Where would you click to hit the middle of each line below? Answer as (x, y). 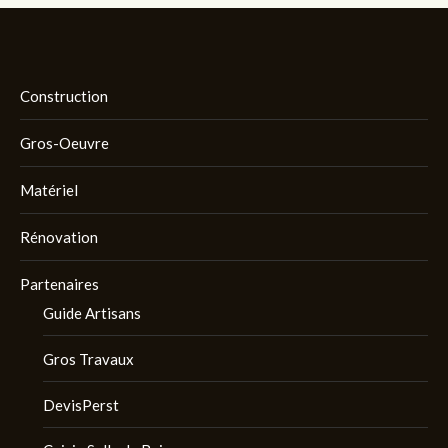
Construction (64, 95)
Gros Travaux (88, 358)
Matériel (49, 189)
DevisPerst (80, 404)
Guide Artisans (91, 312)
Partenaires (59, 283)
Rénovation (59, 236)
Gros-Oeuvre (64, 142)
